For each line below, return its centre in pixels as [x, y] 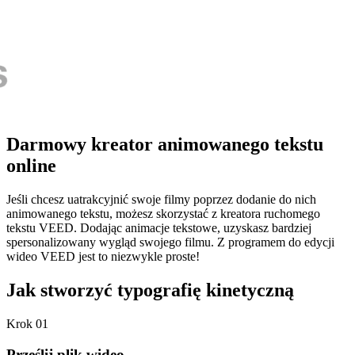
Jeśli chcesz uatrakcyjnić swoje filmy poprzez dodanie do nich [161, 199]
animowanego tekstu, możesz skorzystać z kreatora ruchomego [163, 213]
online [31, 166]
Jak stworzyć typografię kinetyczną [150, 290]
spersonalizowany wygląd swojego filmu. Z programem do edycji [170, 242]
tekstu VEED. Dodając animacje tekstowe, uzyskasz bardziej [159, 227]
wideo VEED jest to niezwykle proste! [103, 256]
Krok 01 [27, 323]
